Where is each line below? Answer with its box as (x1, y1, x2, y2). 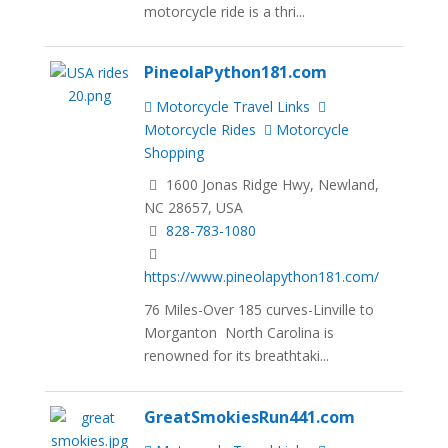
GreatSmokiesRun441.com (144, 405, 356, 428)
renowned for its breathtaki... (144, 346, 330, 366)
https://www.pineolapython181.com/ (144, 267, 380, 287)
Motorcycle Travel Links (152, 96, 311, 116)
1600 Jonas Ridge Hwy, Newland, (162, 175, 380, 195)
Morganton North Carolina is (144, 323, 335, 343)
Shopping (144, 142, 205, 162)
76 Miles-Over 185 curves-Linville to (144, 300, 375, 320)
